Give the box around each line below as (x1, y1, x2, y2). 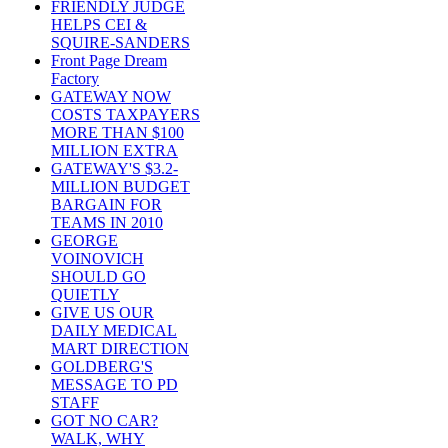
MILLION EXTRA (51, 142, 178, 160)
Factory (51, 70, 99, 88)
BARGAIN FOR (51, 196, 162, 214)
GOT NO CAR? (51, 412, 158, 430)
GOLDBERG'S (51, 358, 153, 376)
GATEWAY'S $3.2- (51, 160, 178, 178)
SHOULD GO (51, 268, 146, 286)
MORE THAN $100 (51, 124, 184, 142)
